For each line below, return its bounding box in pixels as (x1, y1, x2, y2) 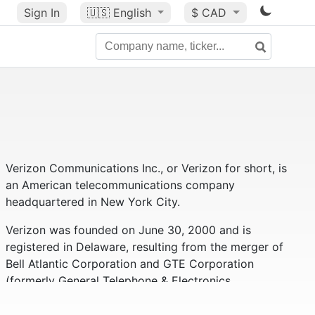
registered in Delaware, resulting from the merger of (5, 240, 283, 254)
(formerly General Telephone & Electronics (5, 274, 231, 288)
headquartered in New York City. (5, 195, 180, 209)
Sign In (23, 6, 60, 20)
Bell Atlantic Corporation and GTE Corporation (5, 257, 254, 271)
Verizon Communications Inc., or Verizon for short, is (5, 161, 287, 175)
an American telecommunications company (5, 178, 235, 192)
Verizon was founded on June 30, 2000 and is (5, 223, 251, 237)
